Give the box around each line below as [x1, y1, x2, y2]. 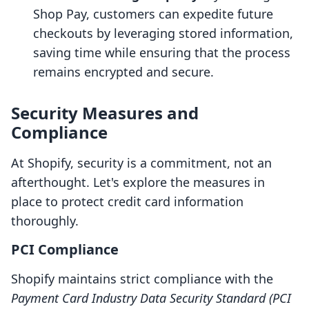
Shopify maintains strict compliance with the [11, 270, 273, 288]
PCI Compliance [11, 240, 119, 259]
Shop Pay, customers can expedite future [33, 6, 273, 23]
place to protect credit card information [11, 193, 243, 210]
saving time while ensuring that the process [33, 44, 290, 61]
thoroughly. [11, 212, 79, 230]
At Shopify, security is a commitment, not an [11, 154, 272, 172]
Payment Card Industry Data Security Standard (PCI [11, 290, 291, 307]
